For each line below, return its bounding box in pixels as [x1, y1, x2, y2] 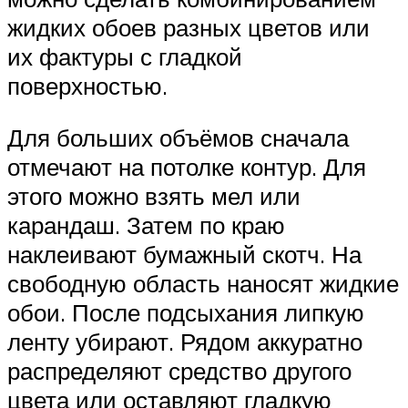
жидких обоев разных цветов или [7, 12, 370, 42]
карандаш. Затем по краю [7, 210, 285, 240]
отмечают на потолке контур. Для [7, 152, 366, 182]
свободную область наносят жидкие [7, 269, 399, 299]
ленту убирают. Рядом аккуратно [7, 327, 362, 357]
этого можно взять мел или [7, 181, 301, 211]
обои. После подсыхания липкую [7, 298, 364, 328]
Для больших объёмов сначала [7, 123, 349, 153]
